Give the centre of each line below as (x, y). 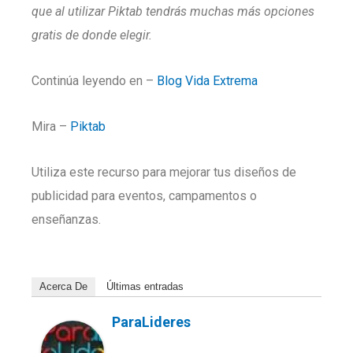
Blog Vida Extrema (209, 81)
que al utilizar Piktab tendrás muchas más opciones (173, 11)
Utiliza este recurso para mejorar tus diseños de (164, 172)
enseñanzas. (66, 219)
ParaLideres (151, 322)
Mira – (51, 126)
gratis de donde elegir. (92, 35)
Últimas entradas (145, 286)
